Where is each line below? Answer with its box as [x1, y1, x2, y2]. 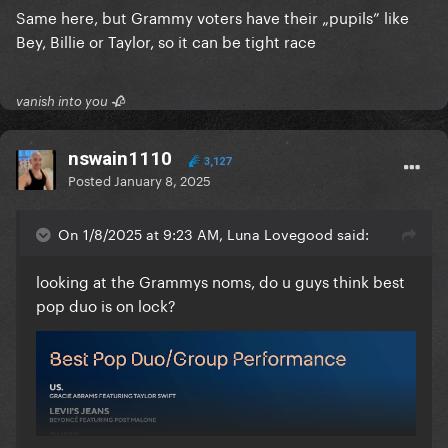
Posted [68, 169, 114, 190]
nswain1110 [68, 147, 172, 171]
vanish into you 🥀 [16, 93, 124, 110]
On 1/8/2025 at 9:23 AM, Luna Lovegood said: [58, 222, 369, 245]
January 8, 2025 [114, 169, 211, 190]
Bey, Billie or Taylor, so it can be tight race [16, 28, 320, 53]
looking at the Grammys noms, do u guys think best [36, 268, 405, 293]
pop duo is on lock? [36, 292, 176, 317]
